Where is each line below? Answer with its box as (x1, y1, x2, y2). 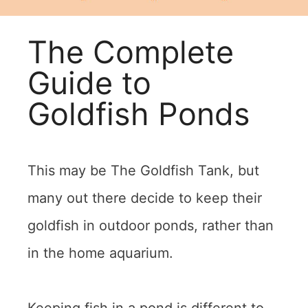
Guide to (27, 63, 151, 102)
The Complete (27, 32, 234, 71)
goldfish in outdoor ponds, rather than (27, 217, 274, 234)
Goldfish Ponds (27, 94, 250, 133)
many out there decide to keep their (27, 189, 262, 206)
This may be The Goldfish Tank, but (27, 162, 259, 179)
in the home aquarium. (27, 244, 177, 261)
